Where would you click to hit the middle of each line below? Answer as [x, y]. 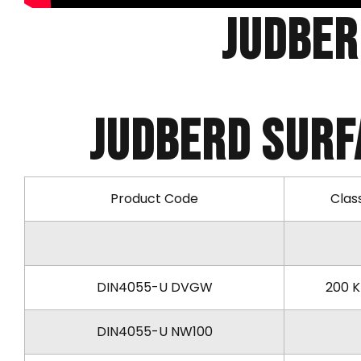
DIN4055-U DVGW [154, 287]
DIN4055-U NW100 [154, 331]
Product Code [154, 198]
